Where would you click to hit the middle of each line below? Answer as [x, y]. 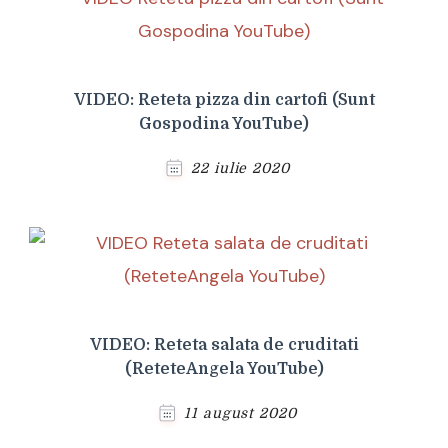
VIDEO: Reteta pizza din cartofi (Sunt [224, 100]
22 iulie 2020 [240, 168]
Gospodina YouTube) [224, 124]
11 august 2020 [240, 413]
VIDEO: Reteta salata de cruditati [224, 345]
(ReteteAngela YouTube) [224, 369]
